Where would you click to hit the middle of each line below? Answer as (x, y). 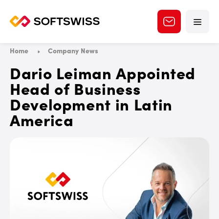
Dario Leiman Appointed (103, 73)
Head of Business (75, 88)
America (42, 120)
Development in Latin (91, 104)
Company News (73, 50)
